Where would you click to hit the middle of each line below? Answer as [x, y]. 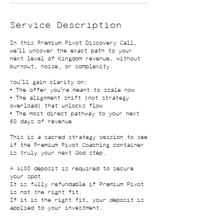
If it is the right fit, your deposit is [77, 200]
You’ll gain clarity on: [49, 82]
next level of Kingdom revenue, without [75, 59]
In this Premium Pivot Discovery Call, [73, 43]
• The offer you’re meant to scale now [72, 90]
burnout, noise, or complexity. [61, 67]
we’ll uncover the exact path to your [71, 51]
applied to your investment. [56, 208]
